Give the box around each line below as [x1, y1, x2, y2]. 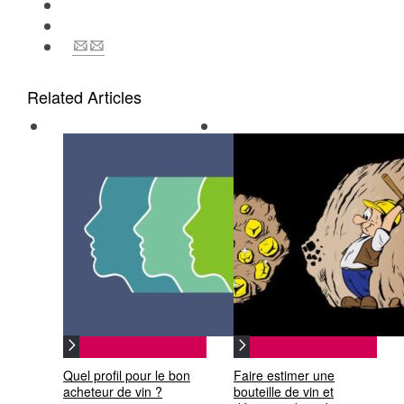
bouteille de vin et [234, 382, 334, 400]
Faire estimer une [234, 366, 335, 384]
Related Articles [27, 85, 142, 108]
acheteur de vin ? [63, 382, 162, 400]
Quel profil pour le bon [63, 366, 190, 384]
